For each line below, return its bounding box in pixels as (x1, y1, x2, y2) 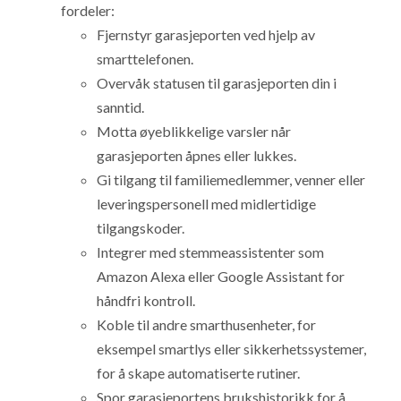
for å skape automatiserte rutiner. (97, 364, 301, 382)
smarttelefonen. (97, 50, 194, 68)
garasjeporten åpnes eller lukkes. (97, 147, 297, 165)
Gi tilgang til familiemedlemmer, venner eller (97, 171, 366, 189)
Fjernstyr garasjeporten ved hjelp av (97, 26, 316, 44)
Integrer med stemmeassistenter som (97, 243, 325, 261)
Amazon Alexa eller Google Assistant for (97, 268, 346, 286)
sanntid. (97, 98, 145, 116)
